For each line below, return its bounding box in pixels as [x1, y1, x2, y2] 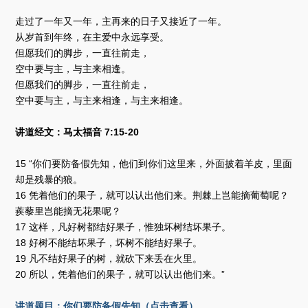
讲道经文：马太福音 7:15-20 [15, 126, 140, 138]
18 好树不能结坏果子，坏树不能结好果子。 [15, 237, 203, 249]
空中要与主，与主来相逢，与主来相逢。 [15, 95, 189, 107]
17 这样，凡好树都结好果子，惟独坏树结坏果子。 [15, 221, 232, 233]
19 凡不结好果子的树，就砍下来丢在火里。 [15, 253, 203, 265]
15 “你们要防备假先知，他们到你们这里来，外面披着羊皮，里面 [15, 158, 293, 170]
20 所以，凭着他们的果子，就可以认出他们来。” [15, 269, 225, 280]
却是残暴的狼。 [15, 174, 83, 186]
